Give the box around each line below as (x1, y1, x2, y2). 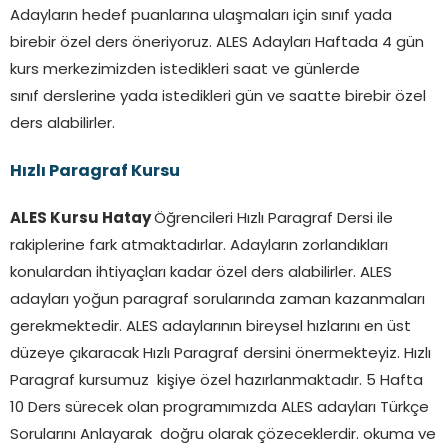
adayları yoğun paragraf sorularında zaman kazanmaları (10, 292, 425, 308)
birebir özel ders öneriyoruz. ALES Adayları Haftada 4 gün (10, 35, 424, 51)
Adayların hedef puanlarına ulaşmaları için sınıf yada (10, 8, 392, 24)
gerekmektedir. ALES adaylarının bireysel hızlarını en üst (10, 319, 411, 335)
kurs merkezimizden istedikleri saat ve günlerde (10, 62, 360, 78)
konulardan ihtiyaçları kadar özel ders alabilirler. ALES (10, 265, 392, 281)
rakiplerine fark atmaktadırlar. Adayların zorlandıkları (10, 238, 388, 254)
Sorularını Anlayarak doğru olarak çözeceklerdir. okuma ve (10, 427, 436, 443)
